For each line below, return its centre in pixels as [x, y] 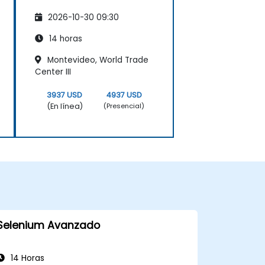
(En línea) [64, 106]
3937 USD [65, 95]
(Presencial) [124, 106]
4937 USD [124, 95]
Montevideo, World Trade [97, 60]
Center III [53, 72]
